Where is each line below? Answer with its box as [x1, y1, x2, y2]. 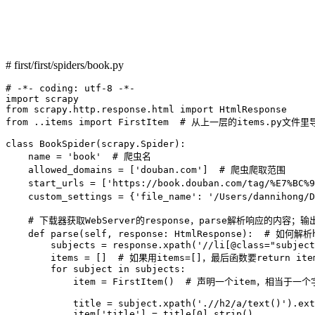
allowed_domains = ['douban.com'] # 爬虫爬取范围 [6, 164, 285, 175]
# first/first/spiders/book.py [6, 58, 124, 71]
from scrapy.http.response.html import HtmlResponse [6, 103, 287, 115]
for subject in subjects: [6, 263, 186, 274]
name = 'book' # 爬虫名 [6, 150, 151, 162]
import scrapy [6, 93, 79, 104]
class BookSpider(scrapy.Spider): [6, 138, 186, 149]
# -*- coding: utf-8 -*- [6, 82, 135, 94]
